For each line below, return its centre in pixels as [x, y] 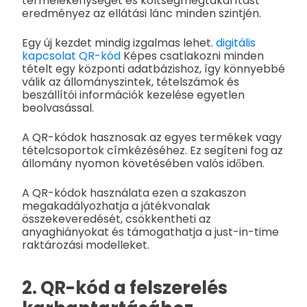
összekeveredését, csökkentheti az [116, 219]
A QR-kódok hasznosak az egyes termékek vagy [152, 137]
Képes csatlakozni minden [192, 56]
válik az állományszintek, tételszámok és [131, 82]
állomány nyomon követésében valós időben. [143, 163]
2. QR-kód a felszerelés [125, 288]
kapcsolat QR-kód [71, 56]
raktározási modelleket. [86, 245]
